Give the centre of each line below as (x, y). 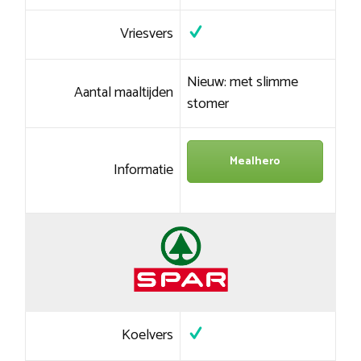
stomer (207, 104)
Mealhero (255, 162)
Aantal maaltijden (124, 93)
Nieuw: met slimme (242, 83)
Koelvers (148, 336)
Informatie (144, 170)
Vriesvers (147, 34)
